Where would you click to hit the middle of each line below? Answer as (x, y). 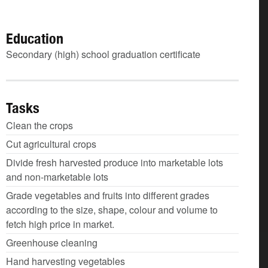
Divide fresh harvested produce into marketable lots (115, 162)
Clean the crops (39, 125)
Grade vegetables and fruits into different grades (108, 195)
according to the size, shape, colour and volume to (112, 210)
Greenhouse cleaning (52, 243)
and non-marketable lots (57, 177)
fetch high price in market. (60, 224)
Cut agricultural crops (51, 144)
